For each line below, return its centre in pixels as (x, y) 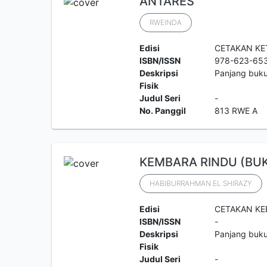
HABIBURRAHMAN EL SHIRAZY (201, 183)
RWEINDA (165, 22)
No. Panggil (162, 111)
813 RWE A (236, 111)
